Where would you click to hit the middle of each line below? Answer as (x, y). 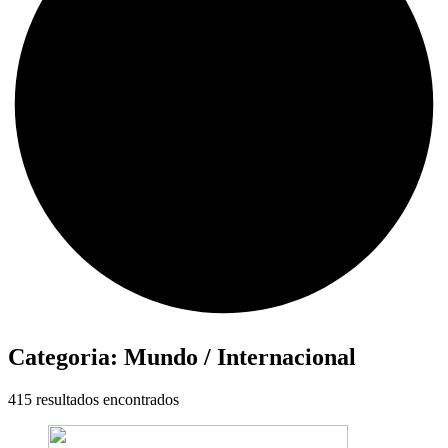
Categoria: (66, 356)
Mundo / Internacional (240, 356)
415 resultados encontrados (93, 399)
